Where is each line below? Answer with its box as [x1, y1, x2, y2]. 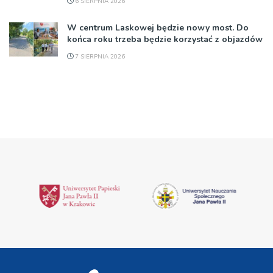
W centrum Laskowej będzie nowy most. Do [67, 22, 249, 34]
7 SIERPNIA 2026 [73, 52, 125, 62]
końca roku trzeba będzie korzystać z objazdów [67, 34, 263, 46]
